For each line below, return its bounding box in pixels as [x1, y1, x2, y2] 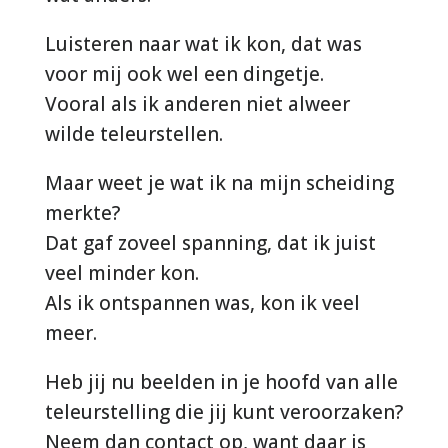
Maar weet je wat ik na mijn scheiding [44, 169, 394, 196]
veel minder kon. [44, 259, 199, 286]
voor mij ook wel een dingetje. [44, 60, 324, 87]
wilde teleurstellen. [44, 120, 223, 147]
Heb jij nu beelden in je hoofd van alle [44, 368, 398, 395]
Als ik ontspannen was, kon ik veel [44, 289, 360, 316]
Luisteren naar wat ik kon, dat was [44, 30, 362, 57]
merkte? [44, 199, 120, 226]
